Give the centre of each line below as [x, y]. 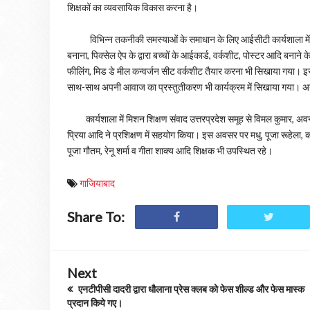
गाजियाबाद [97, 183]
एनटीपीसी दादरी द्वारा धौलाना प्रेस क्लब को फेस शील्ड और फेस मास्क [190, 289]
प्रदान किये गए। [95, 303]
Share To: [96, 217]
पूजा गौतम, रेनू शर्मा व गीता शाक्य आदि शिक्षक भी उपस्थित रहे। [170, 151]
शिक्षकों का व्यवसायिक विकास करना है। [133, 7]
